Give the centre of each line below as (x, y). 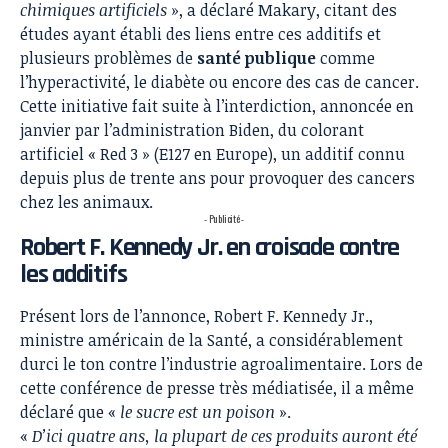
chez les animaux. (86, 202)
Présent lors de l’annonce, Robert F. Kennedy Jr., (196, 316)
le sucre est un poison (197, 412)
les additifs (73, 275)
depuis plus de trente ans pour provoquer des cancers (217, 178)
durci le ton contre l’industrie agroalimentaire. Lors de (221, 364)
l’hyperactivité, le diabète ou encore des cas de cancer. (219, 82)
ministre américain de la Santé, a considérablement (211, 340)
